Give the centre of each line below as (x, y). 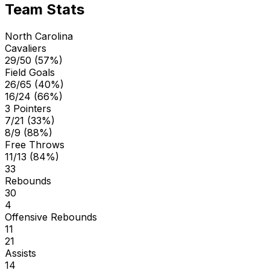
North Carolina (39, 36)
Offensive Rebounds (51, 217)
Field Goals (30, 72)
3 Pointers (28, 108)
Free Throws (35, 144)
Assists (20, 253)
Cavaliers (26, 48)
